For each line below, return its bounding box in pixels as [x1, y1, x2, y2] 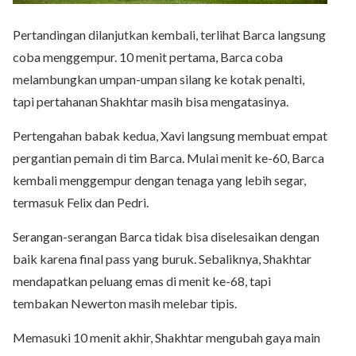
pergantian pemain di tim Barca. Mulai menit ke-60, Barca [13, 149, 324, 165]
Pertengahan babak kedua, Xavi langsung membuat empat [13, 127, 327, 143]
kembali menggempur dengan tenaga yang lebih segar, [13, 172, 306, 188]
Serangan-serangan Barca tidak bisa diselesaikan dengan [13, 228, 319, 244]
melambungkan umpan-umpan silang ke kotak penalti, [13, 71, 304, 87]
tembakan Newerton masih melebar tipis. [13, 295, 237, 311]
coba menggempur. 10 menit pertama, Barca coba [13, 48, 283, 64]
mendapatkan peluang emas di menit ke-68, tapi [13, 273, 271, 288]
